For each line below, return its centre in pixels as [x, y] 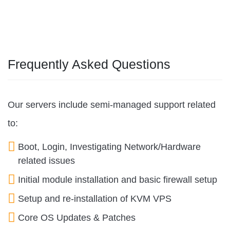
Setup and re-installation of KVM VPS [95, 198]
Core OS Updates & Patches [77, 217]
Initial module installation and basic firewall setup [118, 179]
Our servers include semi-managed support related [112, 104]
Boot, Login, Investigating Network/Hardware [109, 147]
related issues [46, 160]
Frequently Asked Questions [89, 64]
